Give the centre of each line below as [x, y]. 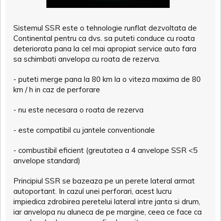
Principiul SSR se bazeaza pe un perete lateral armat [104, 181]
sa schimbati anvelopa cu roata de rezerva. [87, 59]
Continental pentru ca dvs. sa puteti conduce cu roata [104, 38]
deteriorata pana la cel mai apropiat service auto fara [105, 48]
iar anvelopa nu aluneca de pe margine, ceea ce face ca [108, 212]
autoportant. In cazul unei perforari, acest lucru [92, 191]
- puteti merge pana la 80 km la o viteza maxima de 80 [107, 79]
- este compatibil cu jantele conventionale [84, 130]
